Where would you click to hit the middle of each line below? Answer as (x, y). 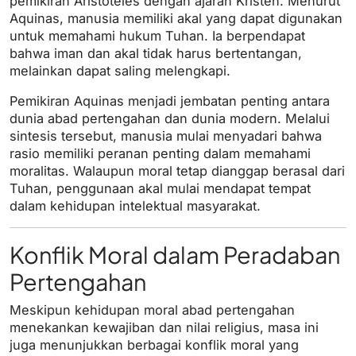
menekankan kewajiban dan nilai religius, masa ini (164, 328)
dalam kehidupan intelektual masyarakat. (135, 206)
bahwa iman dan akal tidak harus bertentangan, (156, 54)
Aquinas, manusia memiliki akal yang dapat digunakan (176, 19)
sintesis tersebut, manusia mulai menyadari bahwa (166, 136)
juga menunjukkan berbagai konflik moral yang (154, 345)
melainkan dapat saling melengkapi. (120, 71)
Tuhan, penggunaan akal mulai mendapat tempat (160, 189)
